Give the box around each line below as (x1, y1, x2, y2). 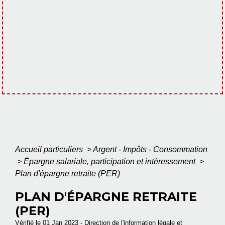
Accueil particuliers (15, 145, 85, 154)
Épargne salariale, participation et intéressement (24, 157, 197, 166)
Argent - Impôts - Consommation (93, 145, 207, 154)
